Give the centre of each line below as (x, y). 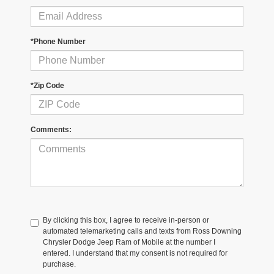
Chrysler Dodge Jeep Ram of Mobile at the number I (129, 243)
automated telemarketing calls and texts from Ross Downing (142, 231)
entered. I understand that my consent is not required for (135, 254)
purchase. (59, 265)
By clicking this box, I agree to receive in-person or (126, 220)
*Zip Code (47, 86)
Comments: (51, 130)
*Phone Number (58, 42)
